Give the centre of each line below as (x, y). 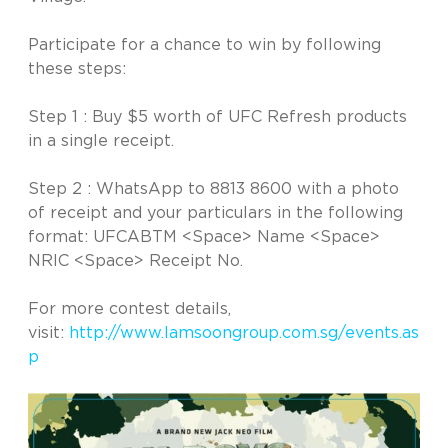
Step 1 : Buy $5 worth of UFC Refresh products (217, 117)
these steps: (77, 69)
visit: (48, 333)
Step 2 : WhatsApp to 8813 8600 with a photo (213, 189)
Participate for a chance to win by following (204, 45)
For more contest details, (129, 309)
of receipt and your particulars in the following (215, 213)
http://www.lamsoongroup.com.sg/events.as (244, 333)
